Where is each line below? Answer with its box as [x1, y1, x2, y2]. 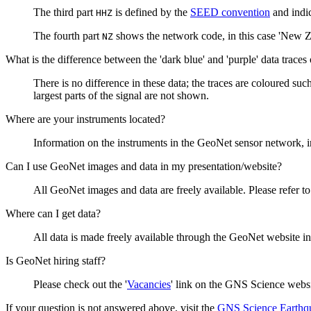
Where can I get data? [6, 207, 101, 219]
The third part [33, 6, 96, 18]
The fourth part [33, 29, 102, 42]
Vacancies [127, 278, 171, 290]
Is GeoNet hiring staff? [6, 254, 106, 267]
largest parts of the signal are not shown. [33, 89, 209, 101]
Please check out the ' [33, 278, 127, 290]
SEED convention [190, 6, 270, 18]
